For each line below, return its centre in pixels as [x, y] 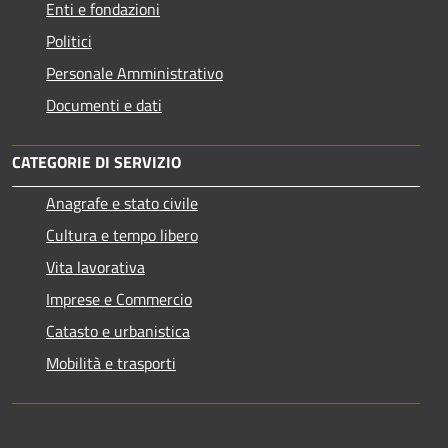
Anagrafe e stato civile [122, 202]
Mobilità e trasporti [111, 362]
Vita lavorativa [95, 266]
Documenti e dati [104, 104]
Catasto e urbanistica [118, 330]
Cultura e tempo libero [122, 234]
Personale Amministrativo [134, 72]
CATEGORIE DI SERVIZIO [96, 161]
